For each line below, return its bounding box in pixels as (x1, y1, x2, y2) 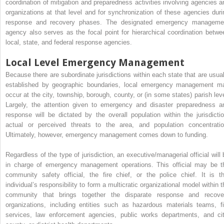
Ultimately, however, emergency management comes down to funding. (5, 130, 208, 138)
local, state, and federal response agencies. (5, 38, 132, 46)
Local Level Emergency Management (5, 56, 184, 68)
